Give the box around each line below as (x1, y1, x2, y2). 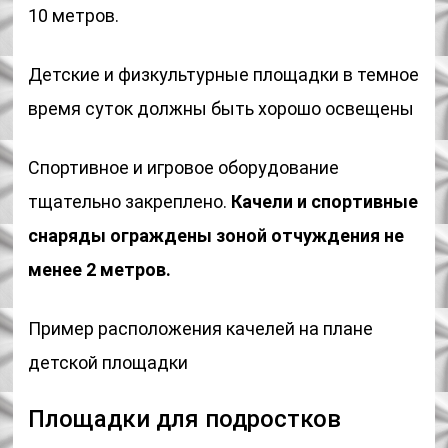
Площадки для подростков (28, 405, 342, 433)
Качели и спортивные (231, 191, 419, 212)
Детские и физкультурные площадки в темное (28, 64, 420, 85)
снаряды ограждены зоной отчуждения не (28, 225, 405, 246)
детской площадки (28, 352, 189, 373)
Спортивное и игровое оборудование (28, 157, 340, 178)
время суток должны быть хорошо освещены (28, 98, 415, 119)
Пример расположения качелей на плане (28, 318, 374, 339)
